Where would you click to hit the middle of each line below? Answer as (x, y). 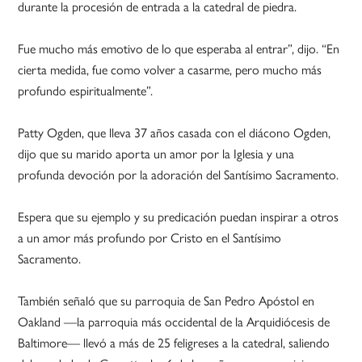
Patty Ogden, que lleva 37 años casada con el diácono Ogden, (175, 133)
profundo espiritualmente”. (86, 90)
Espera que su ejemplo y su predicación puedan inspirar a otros (179, 217)
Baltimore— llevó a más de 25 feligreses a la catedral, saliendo (174, 343)
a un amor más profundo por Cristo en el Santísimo (150, 238)
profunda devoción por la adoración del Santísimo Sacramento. (179, 175)
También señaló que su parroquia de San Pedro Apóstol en (166, 301)
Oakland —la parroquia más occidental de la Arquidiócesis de (174, 322)
